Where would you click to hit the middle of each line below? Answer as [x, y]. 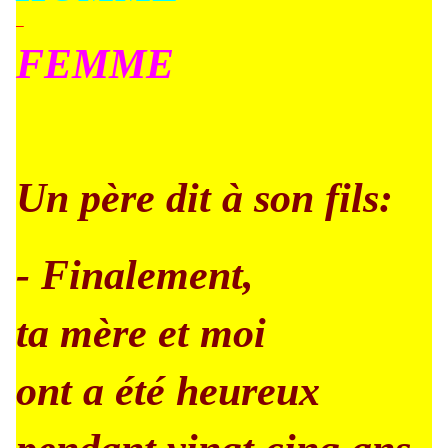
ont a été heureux [168, 391]
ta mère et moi [141, 333]
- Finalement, [135, 275]
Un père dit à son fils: [204, 198]
